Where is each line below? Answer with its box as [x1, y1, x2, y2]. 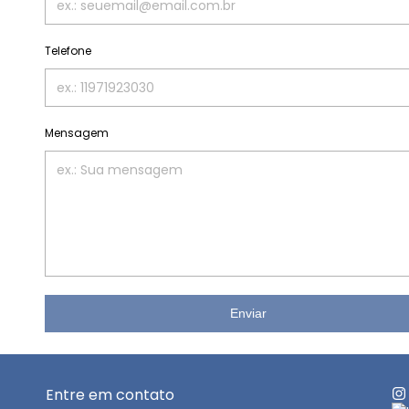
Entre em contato [46, 384, 174, 405]
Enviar [229, 306, 267, 320]
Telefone [45, 43, 91, 58]
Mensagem [45, 125, 109, 141]
